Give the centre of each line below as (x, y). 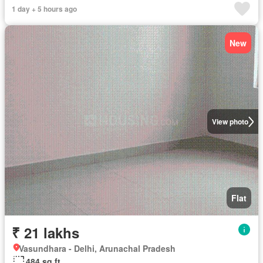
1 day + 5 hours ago (44, 9)
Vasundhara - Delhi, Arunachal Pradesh (97, 249)
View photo (230, 122)
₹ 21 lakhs (45, 233)
